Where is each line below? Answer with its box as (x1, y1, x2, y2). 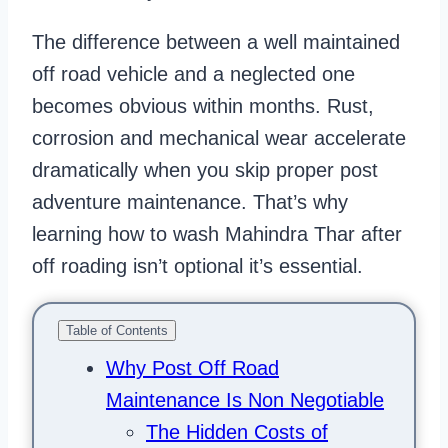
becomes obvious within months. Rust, (32, 95, 374, 118)
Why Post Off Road (106, 357, 279, 380)
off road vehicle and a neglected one (32, 63, 355, 86)
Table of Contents (66, 323, 168, 339)
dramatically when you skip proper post (32, 159, 378, 182)
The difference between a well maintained (32, 31, 400, 54)
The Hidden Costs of (146, 421, 328, 444)
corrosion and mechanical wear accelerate (32, 127, 406, 150)
